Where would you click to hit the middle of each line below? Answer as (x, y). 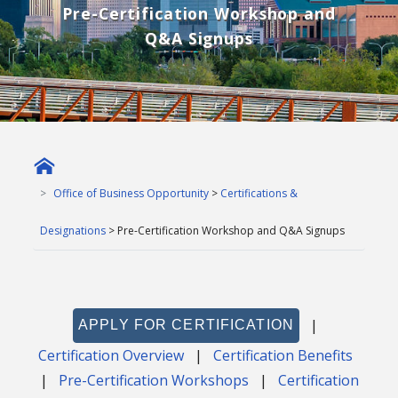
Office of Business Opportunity (131, 193)
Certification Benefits (283, 356)
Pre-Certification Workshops (153, 381)
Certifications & (259, 193)
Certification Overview (111, 356)
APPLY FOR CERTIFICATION (186, 325)
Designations (73, 230)
